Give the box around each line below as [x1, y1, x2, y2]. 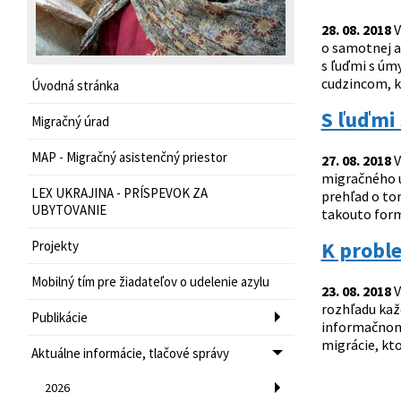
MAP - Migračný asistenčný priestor [31, 148, 227, 166]
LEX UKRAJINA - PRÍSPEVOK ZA [31, 183, 208, 201]
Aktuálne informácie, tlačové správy [31, 344, 229, 362]
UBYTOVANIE [31, 200, 107, 218]
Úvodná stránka [31, 76, 119, 94]
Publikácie [31, 308, 88, 326]
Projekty [31, 236, 79, 254]
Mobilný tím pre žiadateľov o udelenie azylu [31, 272, 269, 290]
